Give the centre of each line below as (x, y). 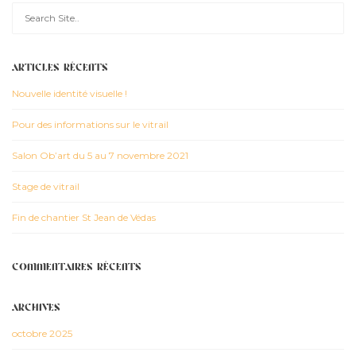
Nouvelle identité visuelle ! (70, 93)
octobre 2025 (42, 333)
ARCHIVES (36, 308)
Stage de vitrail (46, 186)
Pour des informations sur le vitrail (90, 124)
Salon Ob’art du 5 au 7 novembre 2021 (100, 155)
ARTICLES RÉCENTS (60, 68)
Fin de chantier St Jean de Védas (84, 217)
